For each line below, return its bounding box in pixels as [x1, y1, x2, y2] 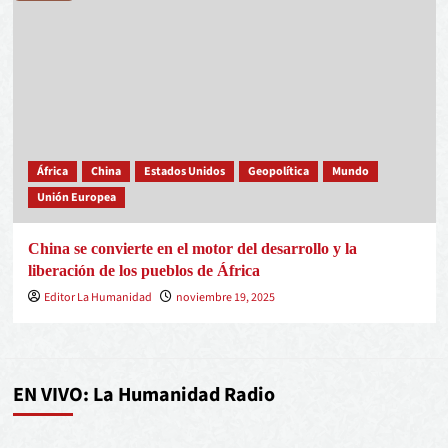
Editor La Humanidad [43, 289, 152, 306]
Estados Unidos [143, 163, 225, 180]
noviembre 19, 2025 [175, 289, 275, 306]
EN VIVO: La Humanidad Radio [12, 381, 275, 409]
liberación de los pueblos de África [27, 262, 260, 279]
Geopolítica [247, 163, 309, 180]
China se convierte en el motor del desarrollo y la [27, 240, 357, 257]
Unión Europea [36, 189, 116, 206]
